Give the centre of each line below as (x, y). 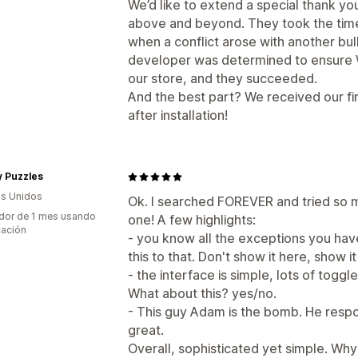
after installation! (178, 115)
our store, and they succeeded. (223, 78)
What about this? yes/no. (202, 293)
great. (146, 330)
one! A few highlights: (192, 220)
